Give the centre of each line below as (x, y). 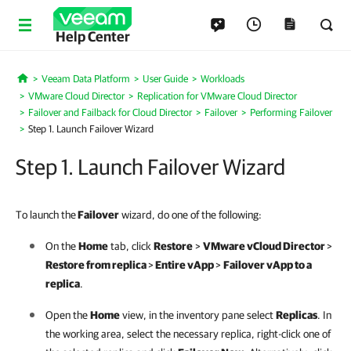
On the (62, 246)
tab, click (131, 246)
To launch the (46, 215)
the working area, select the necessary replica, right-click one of (188, 334)
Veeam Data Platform (85, 79)
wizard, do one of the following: (190, 215)
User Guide (165, 79)
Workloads (222, 79)
